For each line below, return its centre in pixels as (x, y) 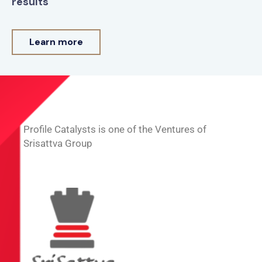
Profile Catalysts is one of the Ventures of (115, 130)
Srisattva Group (58, 144)
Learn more (56, 42)
